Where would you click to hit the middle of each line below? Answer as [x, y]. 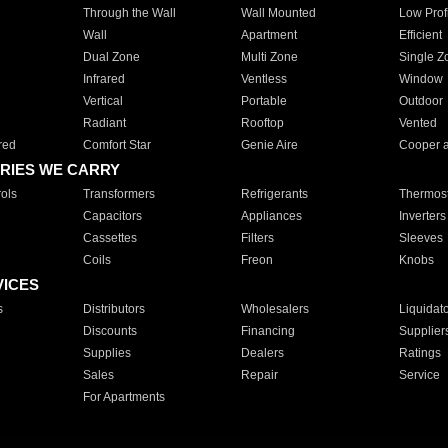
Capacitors [112, 216]
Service [419, 375]
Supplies [106, 353]
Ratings [419, 353]
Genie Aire [269, 145]
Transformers [118, 194]
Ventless [263, 79]
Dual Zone [111, 57]
